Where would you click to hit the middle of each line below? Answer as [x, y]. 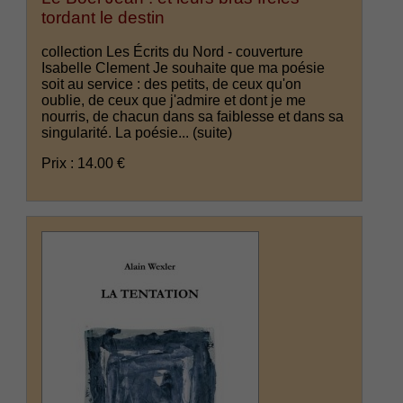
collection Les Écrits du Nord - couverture [173, 52]
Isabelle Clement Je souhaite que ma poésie [184, 68]
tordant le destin [103, 17]
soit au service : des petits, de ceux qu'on [172, 85]
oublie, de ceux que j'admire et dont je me [174, 101]
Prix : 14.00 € [84, 164]
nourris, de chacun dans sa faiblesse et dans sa [193, 117]
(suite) [213, 133]
